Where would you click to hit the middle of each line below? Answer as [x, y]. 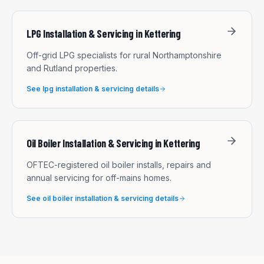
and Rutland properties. [72, 68]
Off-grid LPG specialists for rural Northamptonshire [124, 55]
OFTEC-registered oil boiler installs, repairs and [119, 164]
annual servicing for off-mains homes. [99, 177]
